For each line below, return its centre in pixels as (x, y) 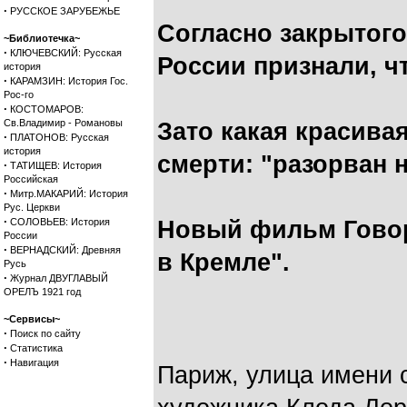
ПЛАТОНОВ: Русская (60, 137)
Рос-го (19, 94)
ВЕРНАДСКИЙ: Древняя (65, 250)
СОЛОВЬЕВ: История (60, 222)
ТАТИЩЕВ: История (56, 165)
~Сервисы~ (32, 319)
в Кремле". (223, 263)
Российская (31, 179)
